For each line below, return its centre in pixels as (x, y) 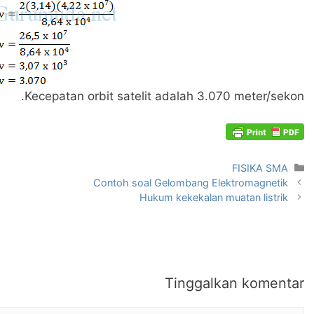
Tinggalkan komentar (234, 283)
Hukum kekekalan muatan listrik (213, 197)
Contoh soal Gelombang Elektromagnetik (190, 182)
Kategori (269, 167)
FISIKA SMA (260, 168)
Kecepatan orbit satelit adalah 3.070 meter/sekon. (164, 96)
